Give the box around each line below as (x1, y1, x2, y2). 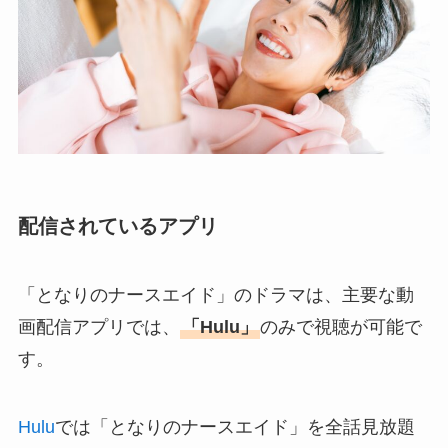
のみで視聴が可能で (259, 317, 422, 338)
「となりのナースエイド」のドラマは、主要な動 (17, 285, 414, 306)
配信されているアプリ (17, 215, 218, 238)
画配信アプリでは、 (17, 317, 180, 338)
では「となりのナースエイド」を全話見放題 (54, 417, 415, 438)
